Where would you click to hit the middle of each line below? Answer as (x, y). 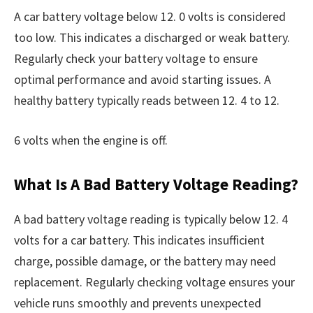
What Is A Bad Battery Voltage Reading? (156, 184)
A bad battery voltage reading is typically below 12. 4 (151, 219)
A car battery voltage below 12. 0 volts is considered (150, 16)
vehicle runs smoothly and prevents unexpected (138, 303)
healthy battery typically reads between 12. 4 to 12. (147, 100)
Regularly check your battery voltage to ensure (136, 58)
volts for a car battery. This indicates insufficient (139, 240)
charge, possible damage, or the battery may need (145, 261)
